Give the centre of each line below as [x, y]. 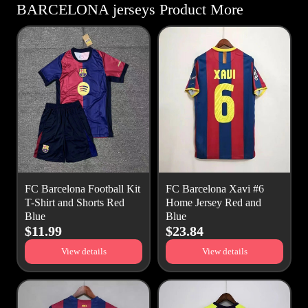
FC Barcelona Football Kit [82, 189]
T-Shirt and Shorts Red [75, 203]
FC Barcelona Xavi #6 [215, 189]
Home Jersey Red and [213, 203]
